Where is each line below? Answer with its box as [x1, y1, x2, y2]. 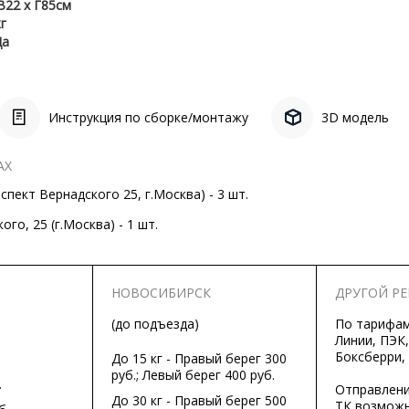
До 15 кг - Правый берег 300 [111, 350, 288, 367]
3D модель [320, 109, 389, 126]
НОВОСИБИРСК [111, 284, 212, 301]
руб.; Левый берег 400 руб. [111, 366, 276, 383]
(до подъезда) [111, 315, 200, 332]
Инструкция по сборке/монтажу [47, 109, 248, 126]
